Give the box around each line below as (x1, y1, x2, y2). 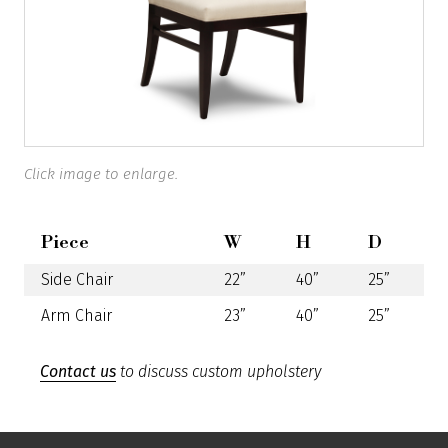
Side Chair (41, 270, 113, 289)
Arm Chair (41, 306, 112, 325)
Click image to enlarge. (24, 165, 178, 183)
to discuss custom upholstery (116, 362, 321, 381)
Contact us (40, 362, 116, 381)
